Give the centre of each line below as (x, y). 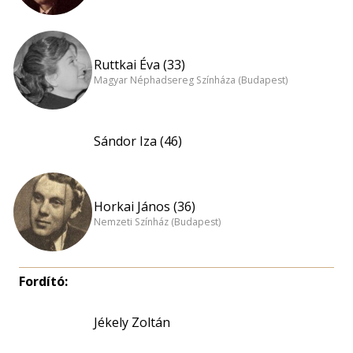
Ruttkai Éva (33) (139, 64)
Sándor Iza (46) (138, 141)
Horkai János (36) (145, 206)
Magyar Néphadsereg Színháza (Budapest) (191, 80)
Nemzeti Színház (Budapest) (157, 222)
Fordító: (43, 281)
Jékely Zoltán (132, 322)
